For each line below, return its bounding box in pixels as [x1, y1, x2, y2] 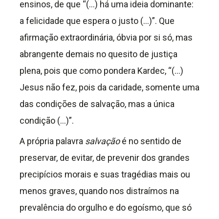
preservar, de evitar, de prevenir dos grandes [20, 153, 190, 163]
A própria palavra [20, 136, 85, 147]
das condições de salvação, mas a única [20, 99, 175, 109]
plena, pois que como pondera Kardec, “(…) [20, 66, 183, 76]
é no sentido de [120, 136, 181, 147]
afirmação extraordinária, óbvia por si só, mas [20, 32, 193, 43]
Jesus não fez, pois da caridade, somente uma [20, 82, 199, 93]
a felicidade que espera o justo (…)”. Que [20, 16, 175, 26]
